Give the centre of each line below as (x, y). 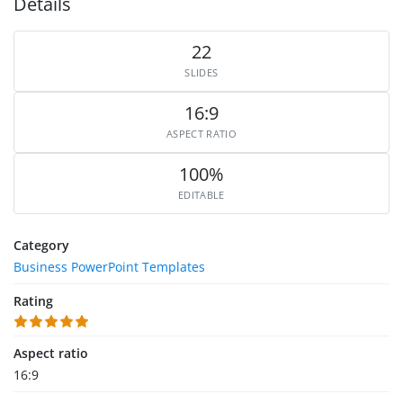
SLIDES (201, 72)
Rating (33, 301)
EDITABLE (201, 194)
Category (41, 245)
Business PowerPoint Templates (109, 267)
